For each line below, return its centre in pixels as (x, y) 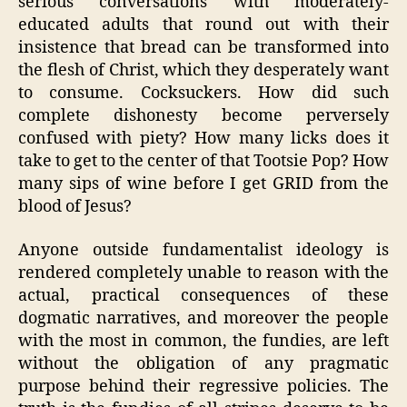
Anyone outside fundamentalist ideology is (203, 250)
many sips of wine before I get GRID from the (203, 184)
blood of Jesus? (75, 207)
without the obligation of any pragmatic (203, 363)
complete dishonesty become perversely (203, 116)
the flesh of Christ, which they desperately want (203, 71)
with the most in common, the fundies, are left (203, 341)
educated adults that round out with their (203, 25)
